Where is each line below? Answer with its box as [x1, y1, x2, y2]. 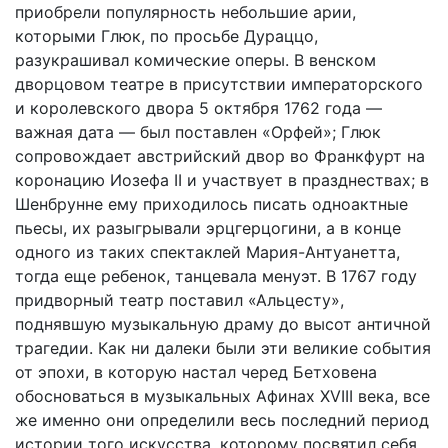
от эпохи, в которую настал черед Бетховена [15, 362, 377, 382]
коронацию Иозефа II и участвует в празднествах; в [15, 170, 429, 190]
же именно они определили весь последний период [15, 410, 429, 430]
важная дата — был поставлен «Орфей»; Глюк [15, 122, 381, 142]
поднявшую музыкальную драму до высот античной [15, 314, 431, 334]
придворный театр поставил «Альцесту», [15, 290, 344, 310]
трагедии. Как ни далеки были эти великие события [15, 338, 431, 358]
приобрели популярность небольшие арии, [15, 2, 356, 22]
